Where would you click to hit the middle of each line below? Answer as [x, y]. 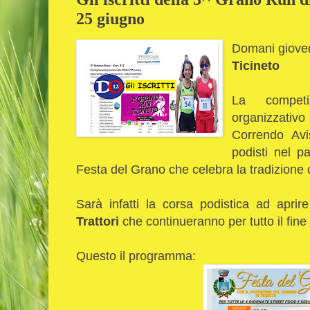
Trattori [98, 221]
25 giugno [110, 18]
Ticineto [256, 65]
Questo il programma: [138, 255]
